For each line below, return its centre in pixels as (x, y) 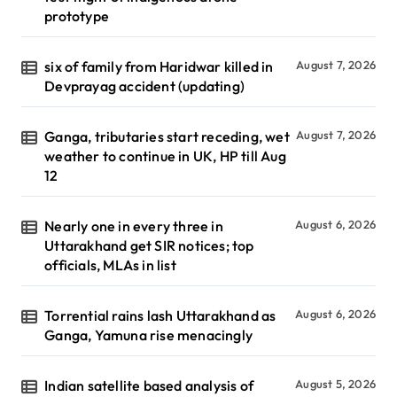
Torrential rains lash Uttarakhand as (160, 315)
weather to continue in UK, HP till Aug (165, 156)
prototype (77, 16)
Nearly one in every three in (134, 226)
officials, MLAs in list (110, 265)
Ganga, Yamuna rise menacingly (149, 335)
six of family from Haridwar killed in (159, 66)
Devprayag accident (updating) (145, 86)
